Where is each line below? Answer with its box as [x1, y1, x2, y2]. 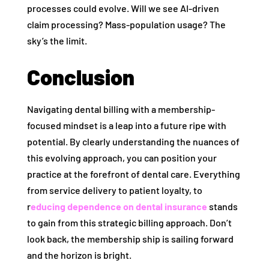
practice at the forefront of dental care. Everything [26, 168, 240, 180]
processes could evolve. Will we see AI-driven [26, 2, 219, 14]
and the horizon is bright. [26, 249, 131, 261]
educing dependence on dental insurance [30, 200, 207, 212]
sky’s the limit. [26, 34, 87, 46]
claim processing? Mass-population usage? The [26, 18, 226, 30]
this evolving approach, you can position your [26, 151, 217, 163]
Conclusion [26, 63, 134, 89]
